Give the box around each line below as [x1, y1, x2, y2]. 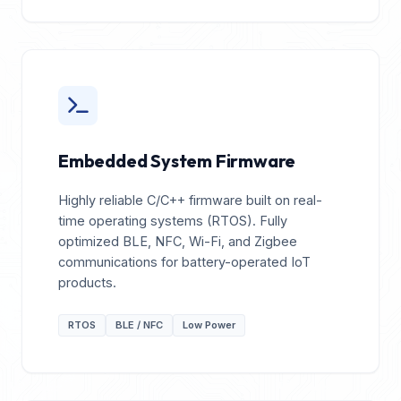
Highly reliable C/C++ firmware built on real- [58, 192, 322, 208]
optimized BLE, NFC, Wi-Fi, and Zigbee [58, 233, 297, 249]
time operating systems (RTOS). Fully [58, 212, 287, 228]
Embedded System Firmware [58, 149, 296, 172]
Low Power [183, 318, 235, 331]
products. [58, 274, 116, 290]
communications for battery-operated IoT [58, 253, 311, 269]
